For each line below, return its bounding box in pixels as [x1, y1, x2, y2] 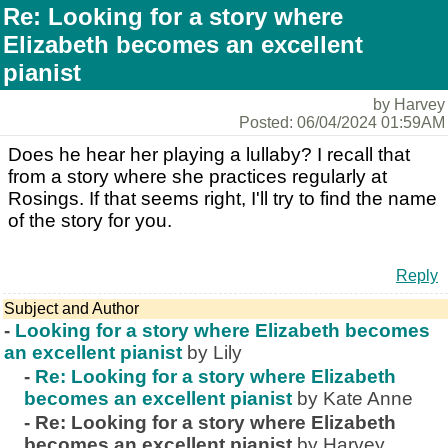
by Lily [187, 342, 242, 363]
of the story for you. [8, 210, 172, 231]
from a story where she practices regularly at [8, 166, 387, 187]
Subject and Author [4, 300, 139, 317]
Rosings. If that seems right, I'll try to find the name [8, 188, 437, 209]
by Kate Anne [297, 388, 413, 409]
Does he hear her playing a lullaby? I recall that [8, 144, 410, 165]
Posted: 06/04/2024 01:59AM [239, 114, 445, 131]
